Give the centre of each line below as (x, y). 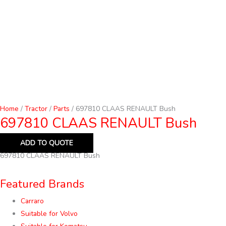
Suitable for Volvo (49, 213)
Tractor (36, 109)
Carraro (33, 201)
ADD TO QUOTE (47, 143)
